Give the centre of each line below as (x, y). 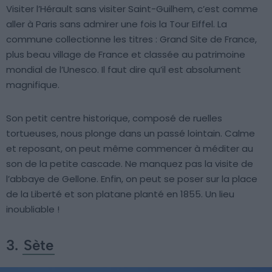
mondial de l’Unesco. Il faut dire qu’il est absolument (124, 70)
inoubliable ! (33, 209)
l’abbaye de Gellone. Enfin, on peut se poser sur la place (132, 179)
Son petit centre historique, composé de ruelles (114, 118)
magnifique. (33, 85)
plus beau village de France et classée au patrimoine (126, 55)
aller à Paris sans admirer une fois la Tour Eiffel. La (117, 24)
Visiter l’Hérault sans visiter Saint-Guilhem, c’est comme (132, 9)
